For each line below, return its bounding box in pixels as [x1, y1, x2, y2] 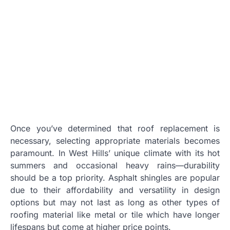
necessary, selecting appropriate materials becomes [10, 135, 220, 146]
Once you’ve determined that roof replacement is [10, 123, 220, 133]
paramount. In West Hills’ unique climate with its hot [10, 147, 220, 158]
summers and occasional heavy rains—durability [10, 160, 220, 170]
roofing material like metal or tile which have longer [10, 209, 220, 220]
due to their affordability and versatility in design [10, 184, 220, 195]
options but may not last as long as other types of [10, 197, 220, 207]
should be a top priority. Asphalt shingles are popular [10, 172, 220, 183]
